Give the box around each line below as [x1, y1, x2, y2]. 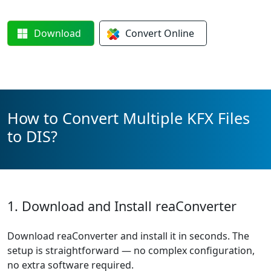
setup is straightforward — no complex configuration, [7, 244, 255, 257]
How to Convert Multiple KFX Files [7, 108, 250, 128]
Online [163, 27, 194, 40]
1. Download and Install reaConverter [7, 197, 237, 215]
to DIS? [7, 126, 57, 146]
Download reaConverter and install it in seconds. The [7, 229, 249, 243]
